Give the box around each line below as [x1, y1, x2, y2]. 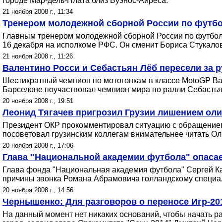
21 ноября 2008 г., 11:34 [2, 8, 73, 15]
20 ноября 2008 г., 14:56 [2, 186, 73, 194]
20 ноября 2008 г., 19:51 [2, 97, 73, 105]
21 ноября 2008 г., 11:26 [2, 53, 73, 60]
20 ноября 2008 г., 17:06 [2, 142, 73, 149]
